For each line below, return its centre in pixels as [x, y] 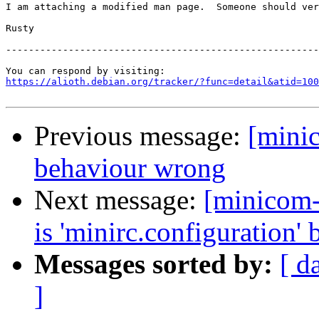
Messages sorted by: [153, 264]
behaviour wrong [130, 168]
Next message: [119, 200]
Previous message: [141, 136]
